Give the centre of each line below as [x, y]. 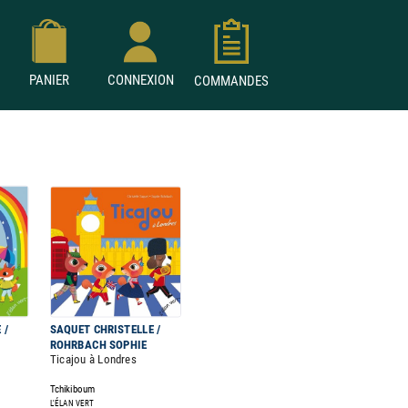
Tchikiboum [73, 389]
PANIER [49, 80]
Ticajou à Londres [93, 359]
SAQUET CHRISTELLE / [106, 329]
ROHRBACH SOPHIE [98, 345]
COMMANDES [231, 81]
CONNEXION [140, 80]
